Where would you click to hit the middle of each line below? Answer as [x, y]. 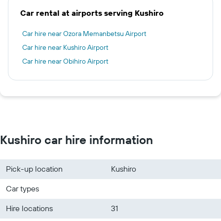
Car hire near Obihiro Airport [65, 61]
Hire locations [29, 208]
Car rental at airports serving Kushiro [92, 13]
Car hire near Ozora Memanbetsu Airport [84, 33]
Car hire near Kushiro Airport [65, 47]
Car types [22, 188]
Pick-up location [34, 168]
